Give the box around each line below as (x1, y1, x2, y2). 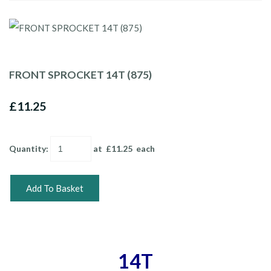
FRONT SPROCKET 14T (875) (9, 68, 152, 82)
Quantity (9, 143, 46, 154)
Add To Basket (26, 183, 83, 194)
